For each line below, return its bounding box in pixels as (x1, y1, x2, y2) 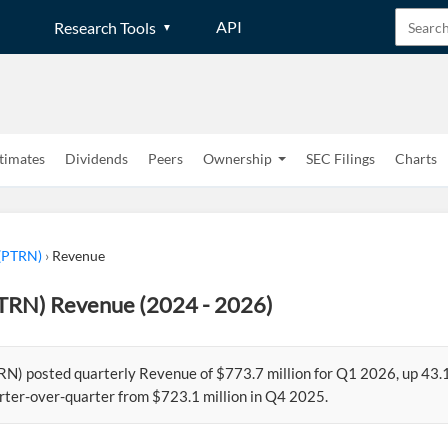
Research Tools (54, 17, 156, 37)
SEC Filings (306, 150, 375, 167)
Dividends (65, 150, 128, 167)
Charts (395, 150, 437, 167)
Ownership (203, 150, 272, 167)
